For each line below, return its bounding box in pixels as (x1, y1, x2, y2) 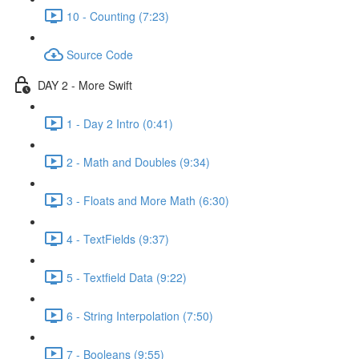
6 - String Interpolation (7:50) (67, 307, 213, 324)
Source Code (67, 46, 133, 63)
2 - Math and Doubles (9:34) (67, 153, 210, 170)
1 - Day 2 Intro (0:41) (67, 115, 173, 131)
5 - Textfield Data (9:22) (67, 268, 187, 285)
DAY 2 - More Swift (38, 76, 132, 93)
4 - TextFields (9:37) (67, 230, 169, 247)
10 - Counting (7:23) (67, 7, 169, 24)
